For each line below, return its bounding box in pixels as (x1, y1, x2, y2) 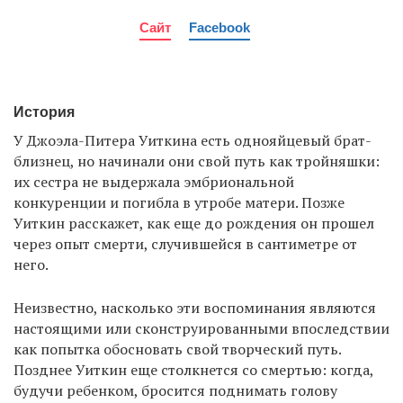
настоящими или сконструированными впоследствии (13, 318, 390, 339)
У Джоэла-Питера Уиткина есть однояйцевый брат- (13, 130, 372, 151)
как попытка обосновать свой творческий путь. (13, 339, 341, 360)
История (13, 104, 75, 121)
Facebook (188, 20, 250, 36)
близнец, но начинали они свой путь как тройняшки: (13, 151, 380, 172)
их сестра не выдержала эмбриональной (13, 172, 294, 193)
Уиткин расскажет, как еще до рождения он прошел (13, 213, 374, 234)
